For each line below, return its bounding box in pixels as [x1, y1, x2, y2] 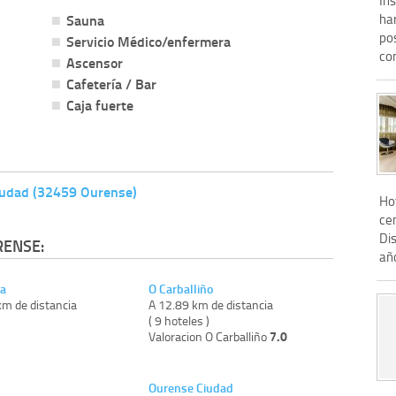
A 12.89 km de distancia [148, 295, 274, 313]
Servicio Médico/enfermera [65, 30, 231, 51]
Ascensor [65, 51, 123, 72]
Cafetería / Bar [65, 72, 156, 94]
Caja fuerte [65, 94, 133, 115]
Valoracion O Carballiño [148, 327, 270, 345]
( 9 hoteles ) [148, 311, 210, 329]
